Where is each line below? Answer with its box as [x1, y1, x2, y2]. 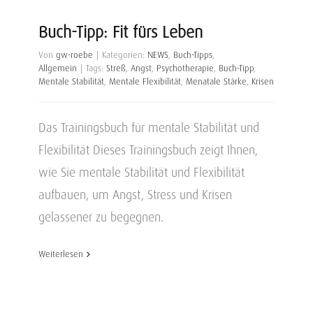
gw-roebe [56, 50, 93, 60]
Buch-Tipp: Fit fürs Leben [38, 22, 203, 42]
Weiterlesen [38, 249, 83, 259]
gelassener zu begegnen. [38, 210, 163, 224]
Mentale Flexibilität [109, 76, 181, 87]
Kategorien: [102, 50, 147, 60]
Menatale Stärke [186, 76, 247, 87]
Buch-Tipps [173, 50, 212, 60]
